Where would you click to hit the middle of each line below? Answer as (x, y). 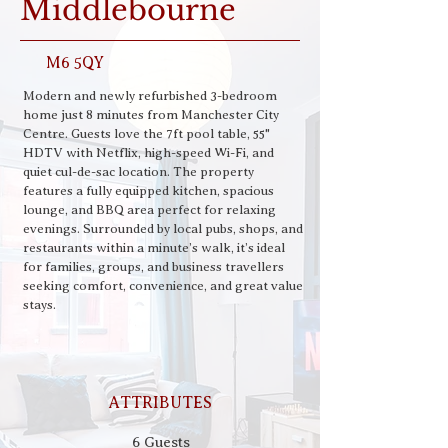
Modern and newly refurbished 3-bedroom (150, 95)
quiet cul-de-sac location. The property (138, 171)
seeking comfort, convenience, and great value (163, 285)
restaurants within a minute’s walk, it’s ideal (154, 247)
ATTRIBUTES (160, 403)
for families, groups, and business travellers (153, 266)
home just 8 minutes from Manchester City (151, 114)
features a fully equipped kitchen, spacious (148, 190)
